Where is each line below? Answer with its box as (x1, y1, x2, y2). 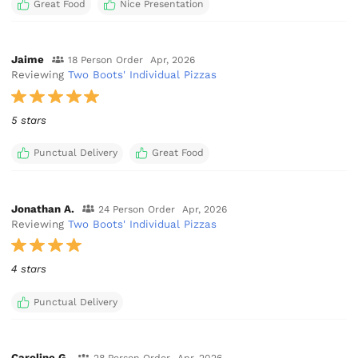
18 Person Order (67, 54, 143, 66)
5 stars (11, 113, 47, 126)
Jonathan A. (11, 202, 75, 215)
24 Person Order (97, 203, 175, 215)
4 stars (11, 262, 47, 275)
